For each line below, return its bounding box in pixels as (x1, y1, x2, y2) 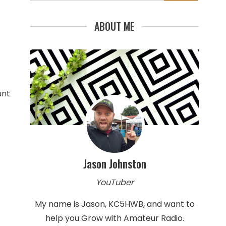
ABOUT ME (94, 18, 135, 34)
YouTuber (95, 176, 134, 188)
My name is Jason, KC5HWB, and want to (34, 198, 195, 210)
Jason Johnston (83, 155, 146, 172)
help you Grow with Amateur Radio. (45, 212, 184, 224)
